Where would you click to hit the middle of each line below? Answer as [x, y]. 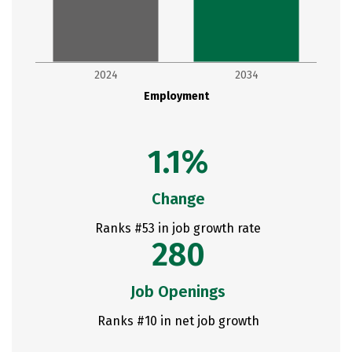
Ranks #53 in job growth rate [178, 228]
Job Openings [178, 291]
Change [178, 199]
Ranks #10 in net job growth [178, 321]
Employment [176, 96]
